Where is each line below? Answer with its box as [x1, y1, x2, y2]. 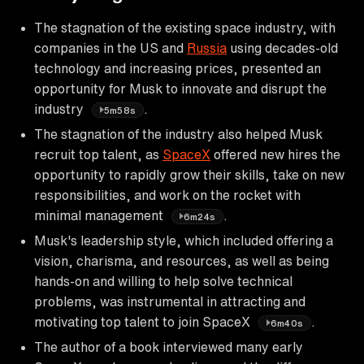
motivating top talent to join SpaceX [34, 314, 253, 328]
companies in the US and [34, 41, 187, 54]
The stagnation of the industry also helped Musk [34, 127, 323, 141]
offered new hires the [210, 147, 340, 161]
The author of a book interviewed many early [34, 340, 303, 353]
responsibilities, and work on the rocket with [34, 188, 301, 201]
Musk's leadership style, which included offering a [34, 233, 333, 247]
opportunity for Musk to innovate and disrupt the [34, 81, 327, 95]
